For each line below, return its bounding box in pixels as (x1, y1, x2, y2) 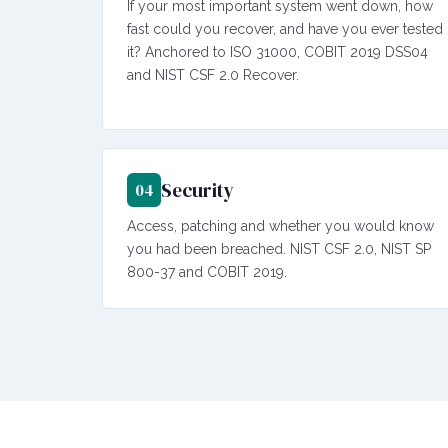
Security (161, 176, 234, 203)
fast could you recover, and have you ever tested (127, 20, 443, 37)
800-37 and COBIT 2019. (127, 263, 287, 280)
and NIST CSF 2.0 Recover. (127, 66, 299, 83)
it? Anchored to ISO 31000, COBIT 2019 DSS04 (127, 43, 428, 60)
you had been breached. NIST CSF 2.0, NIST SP (127, 240, 431, 257)
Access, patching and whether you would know (127, 217, 434, 234)
